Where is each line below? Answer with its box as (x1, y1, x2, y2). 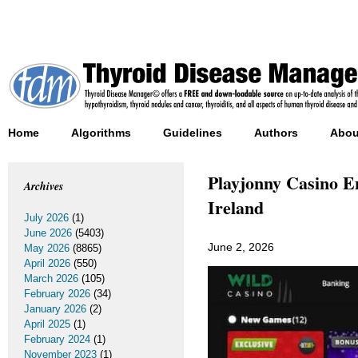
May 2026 (24, 242, 70, 254)
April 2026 (24, 257, 70, 269)
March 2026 (24, 272, 78, 284)
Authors (254, 126, 298, 139)
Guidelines (163, 126, 222, 139)
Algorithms (71, 126, 131, 139)
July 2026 (24, 212, 69, 224)
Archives (24, 178, 63, 194)
